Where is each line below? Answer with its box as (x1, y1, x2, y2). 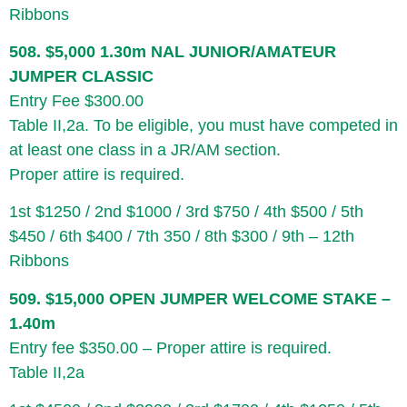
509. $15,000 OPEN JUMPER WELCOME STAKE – (9, 289, 391, 308)
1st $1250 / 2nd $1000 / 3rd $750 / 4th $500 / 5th (9, 203, 363, 222)
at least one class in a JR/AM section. (9, 140, 281, 159)
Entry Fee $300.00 (9, 91, 144, 110)
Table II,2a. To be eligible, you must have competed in (9, 115, 398, 134)
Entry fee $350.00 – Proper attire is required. (9, 338, 332, 357)
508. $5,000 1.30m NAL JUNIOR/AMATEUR (9, 42, 336, 61)
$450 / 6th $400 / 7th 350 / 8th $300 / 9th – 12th (9, 227, 354, 246)
